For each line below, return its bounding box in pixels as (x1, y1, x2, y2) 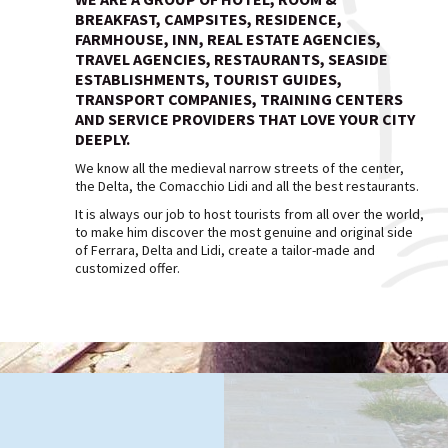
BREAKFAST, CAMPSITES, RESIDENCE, (75, 9, 342, 29)
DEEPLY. (75, 129, 130, 149)
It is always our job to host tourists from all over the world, (75, 205, 424, 223)
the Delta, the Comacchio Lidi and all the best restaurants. (75, 177, 419, 195)
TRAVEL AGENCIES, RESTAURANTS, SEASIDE (75, 49, 388, 69)
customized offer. (75, 259, 180, 277)
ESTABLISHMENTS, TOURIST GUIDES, (75, 69, 342, 89)
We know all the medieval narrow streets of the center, (75, 159, 404, 177)
